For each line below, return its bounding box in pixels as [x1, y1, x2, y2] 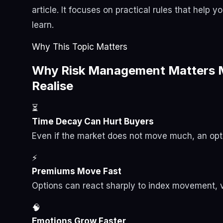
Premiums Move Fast [32, 166, 121, 177]
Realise [32, 79, 73, 94]
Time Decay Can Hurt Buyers [32, 116, 154, 127]
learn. [32, 20, 54, 30]
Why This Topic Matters [32, 42, 127, 52]
